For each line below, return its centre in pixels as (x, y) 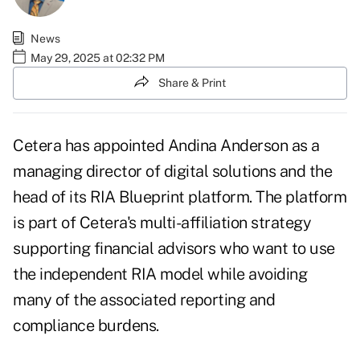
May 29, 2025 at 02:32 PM (98, 57)
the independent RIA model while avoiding (160, 274)
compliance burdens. (86, 326)
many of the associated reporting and (144, 300)
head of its (51, 197)
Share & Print (192, 82)
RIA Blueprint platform (170, 197)
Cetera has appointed (90, 146)
